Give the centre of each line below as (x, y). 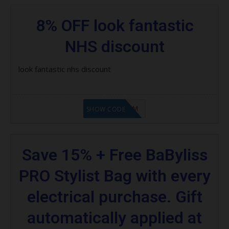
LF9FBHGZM (118, 108)
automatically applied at (114, 217)
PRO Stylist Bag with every (114, 176)
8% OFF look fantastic (114, 25)
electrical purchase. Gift (114, 197)
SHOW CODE (106, 109)
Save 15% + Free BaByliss (114, 155)
